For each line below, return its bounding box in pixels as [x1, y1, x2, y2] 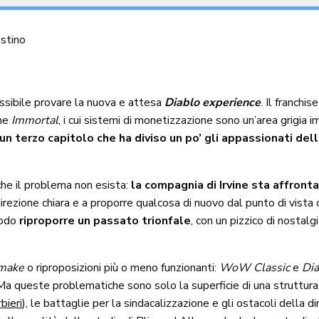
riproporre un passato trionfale [19, 213, 192, 229]
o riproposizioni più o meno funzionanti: [24, 260, 220, 276]
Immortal [11, 113, 59, 129]
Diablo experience [164, 95, 261, 111]
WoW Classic [219, 260, 291, 276]
